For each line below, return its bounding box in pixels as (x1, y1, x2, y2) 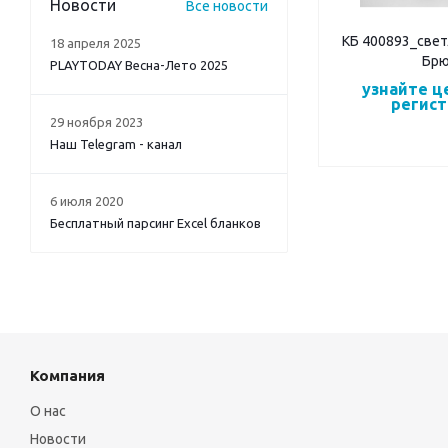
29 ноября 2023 (50, 115, 143, 130)
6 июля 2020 (50, 194, 123, 209)
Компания (30, 367, 105, 385)
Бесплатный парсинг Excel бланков (50, 216, 261, 231)
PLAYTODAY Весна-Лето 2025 (50, 58, 228, 73)
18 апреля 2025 (50, 36, 141, 51)
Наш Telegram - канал (50, 137, 182, 152)
